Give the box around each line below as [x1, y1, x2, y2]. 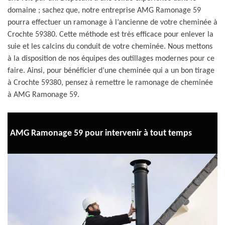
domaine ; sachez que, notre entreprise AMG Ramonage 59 [8, 7, 201, 15]
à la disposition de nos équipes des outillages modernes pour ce [8, 55, 214, 63]
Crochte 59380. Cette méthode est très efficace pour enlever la [8, 31, 213, 39]
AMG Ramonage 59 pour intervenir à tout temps [10, 128, 192, 138]
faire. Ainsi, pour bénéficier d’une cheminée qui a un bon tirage [8, 67, 214, 75]
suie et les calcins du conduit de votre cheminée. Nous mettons [8, 43, 212, 51]
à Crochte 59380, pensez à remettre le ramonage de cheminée [8, 79, 213, 87]
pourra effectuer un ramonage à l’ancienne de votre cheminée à [8, 19, 217, 27]
